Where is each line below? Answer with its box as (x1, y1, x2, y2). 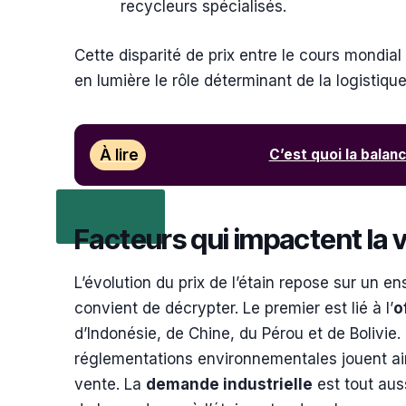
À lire (99, 145, 139, 164)
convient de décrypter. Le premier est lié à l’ (74, 299, 393, 318)
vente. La (74, 375, 146, 394)
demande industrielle (146, 375, 313, 394)
